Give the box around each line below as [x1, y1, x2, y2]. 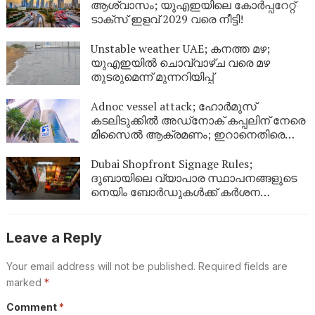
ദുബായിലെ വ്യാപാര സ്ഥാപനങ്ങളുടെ [90, 169, 297, 186]
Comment [6, 301, 59, 314]
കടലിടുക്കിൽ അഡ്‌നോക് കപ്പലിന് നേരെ [90, 112, 305, 128]
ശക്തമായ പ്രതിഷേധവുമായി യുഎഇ [90, 140, 292, 156]
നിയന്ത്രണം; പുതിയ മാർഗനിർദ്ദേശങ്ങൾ [90, 198, 306, 214]
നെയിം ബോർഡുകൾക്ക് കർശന [90, 184, 260, 200]
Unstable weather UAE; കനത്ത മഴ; [90, 41, 270, 57]
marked [6, 276, 44, 289]
